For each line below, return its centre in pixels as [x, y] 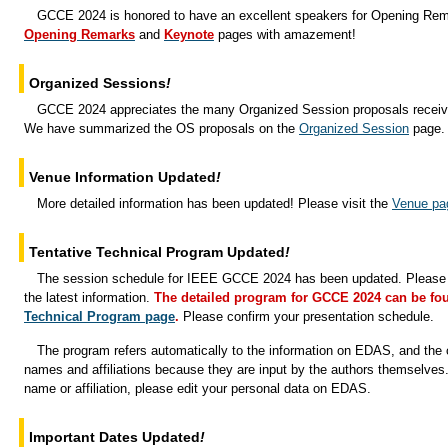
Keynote [189, 34]
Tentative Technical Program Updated [157, 252]
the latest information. [89, 297]
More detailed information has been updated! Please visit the [214, 203]
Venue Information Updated [122, 177]
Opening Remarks [79, 34]
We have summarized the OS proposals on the [161, 128]
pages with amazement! [285, 34]
